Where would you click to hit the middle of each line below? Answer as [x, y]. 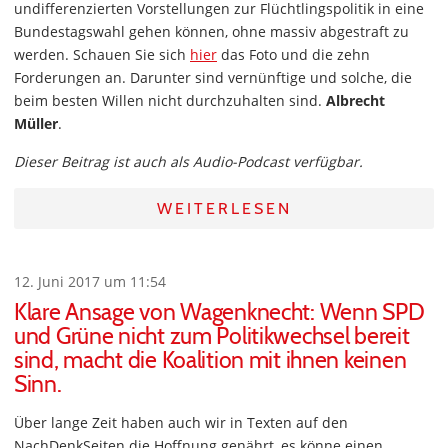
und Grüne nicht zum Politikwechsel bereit [212, 336]
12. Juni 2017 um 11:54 [90, 281]
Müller [36, 123]
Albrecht [355, 100]
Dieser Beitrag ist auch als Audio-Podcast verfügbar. [188, 161]
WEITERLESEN [224, 208]
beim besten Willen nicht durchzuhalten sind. [170, 100]
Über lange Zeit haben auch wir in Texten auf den [181, 422]
